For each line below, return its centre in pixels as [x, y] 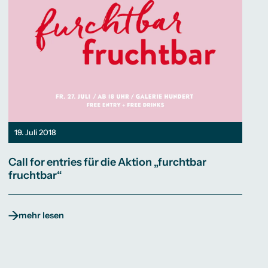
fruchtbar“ [35, 176]
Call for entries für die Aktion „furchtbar [108, 162]
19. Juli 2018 [36, 132]
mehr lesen [42, 216]
